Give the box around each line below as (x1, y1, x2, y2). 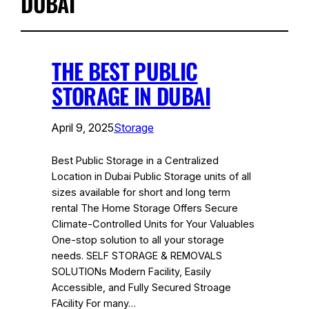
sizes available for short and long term (52, 186, 231, 199)
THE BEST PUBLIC (52, 54, 198, 88)
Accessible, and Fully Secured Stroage (52, 281, 232, 295)
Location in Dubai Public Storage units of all (52, 170, 252, 183)
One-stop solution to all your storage (52, 234, 225, 247)
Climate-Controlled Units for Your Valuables (52, 218, 255, 231)
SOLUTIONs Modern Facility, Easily (52, 266, 212, 279)
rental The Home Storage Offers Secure (52, 202, 239, 215)
